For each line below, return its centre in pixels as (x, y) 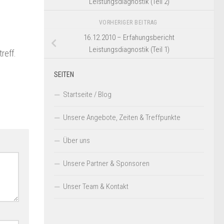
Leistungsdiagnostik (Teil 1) (129, 49)
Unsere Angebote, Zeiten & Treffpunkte (122, 117)
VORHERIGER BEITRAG (129, 22)
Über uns (76, 140)
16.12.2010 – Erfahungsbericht (129, 37)
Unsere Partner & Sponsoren (106, 163)
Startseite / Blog (87, 94)
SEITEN (64, 74)
